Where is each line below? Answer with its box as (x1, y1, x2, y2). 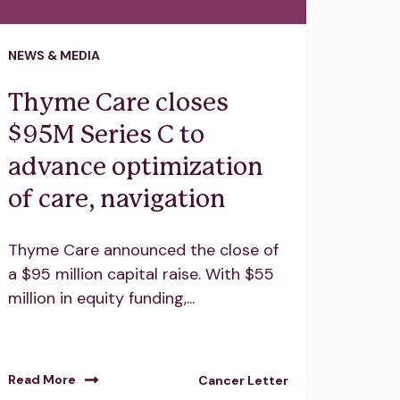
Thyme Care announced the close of (7, 239, 279, 262)
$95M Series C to (7, 123, 204, 147)
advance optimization (7, 155, 263, 179)
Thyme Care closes (7, 91, 229, 115)
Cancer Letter (197, 372, 288, 389)
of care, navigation (7, 187, 226, 212)
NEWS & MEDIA (7, 46, 100, 63)
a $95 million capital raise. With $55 (7, 263, 274, 286)
